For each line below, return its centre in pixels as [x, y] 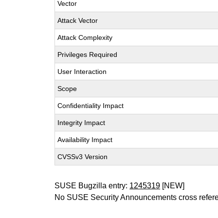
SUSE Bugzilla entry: [92, 186]
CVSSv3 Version [83, 157]
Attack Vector [78, 20]
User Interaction [82, 72]
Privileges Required [88, 54]
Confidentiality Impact [91, 106]
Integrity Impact [82, 123]
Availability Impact [85, 140]
